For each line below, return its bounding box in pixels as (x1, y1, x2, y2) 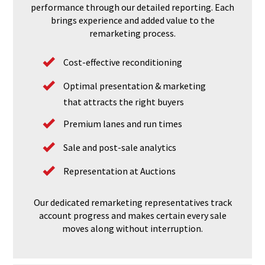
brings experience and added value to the (50, 14, 215, 26)
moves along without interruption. (62, 222, 203, 234)
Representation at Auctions (63, 164, 176, 177)
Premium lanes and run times (63, 117, 183, 130)
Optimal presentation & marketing (63, 79, 206, 92)
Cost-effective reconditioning (63, 56, 183, 68)
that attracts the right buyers (63, 95, 185, 108)
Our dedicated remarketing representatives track (33, 196, 232, 208)
